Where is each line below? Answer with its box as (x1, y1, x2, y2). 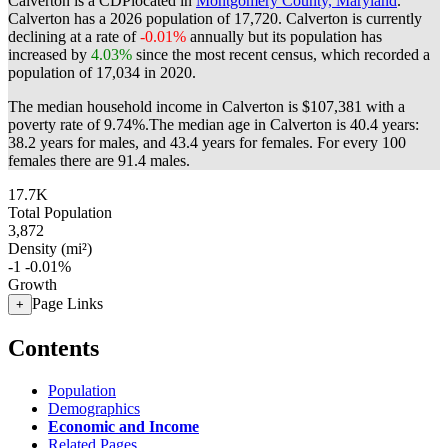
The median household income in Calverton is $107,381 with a (8, 98, 405, 115)
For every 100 (317, 134, 406, 151)
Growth (8, 276, 57, 293)
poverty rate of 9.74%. (8, 116, 149, 133)
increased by (8, 46, 91, 63)
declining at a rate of (8, 28, 140, 45)
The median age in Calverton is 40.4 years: (149, 116, 419, 133)
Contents (8, 334, 99, 361)
